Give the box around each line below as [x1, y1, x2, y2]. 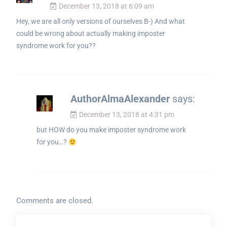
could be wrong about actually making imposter [16, 29, 165, 38]
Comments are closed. [16, 196, 93, 206]
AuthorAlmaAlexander [70, 93, 170, 105]
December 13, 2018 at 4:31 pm [79, 110, 174, 119]
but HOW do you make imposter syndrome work [36, 126, 186, 134]
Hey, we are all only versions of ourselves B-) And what [16, 17, 185, 26]
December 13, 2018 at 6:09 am [58, 2, 154, 11]
